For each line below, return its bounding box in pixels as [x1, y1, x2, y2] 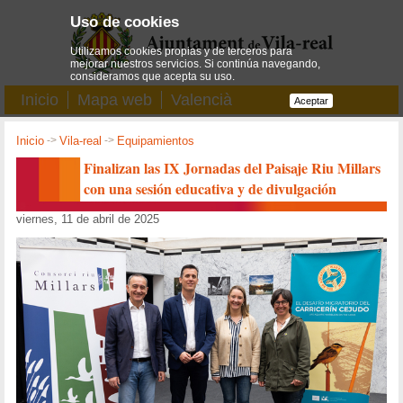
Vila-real [59, 134, 103, 148]
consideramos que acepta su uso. [70, 69, 236, 83]
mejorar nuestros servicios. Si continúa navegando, [70, 57, 321, 70]
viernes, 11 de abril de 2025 [16, 211, 160, 226]
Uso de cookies [70, 13, 180, 31]
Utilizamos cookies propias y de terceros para [70, 44, 293, 58]
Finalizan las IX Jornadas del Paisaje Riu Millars [84, 157, 381, 178]
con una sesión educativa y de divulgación [84, 177, 337, 199]
